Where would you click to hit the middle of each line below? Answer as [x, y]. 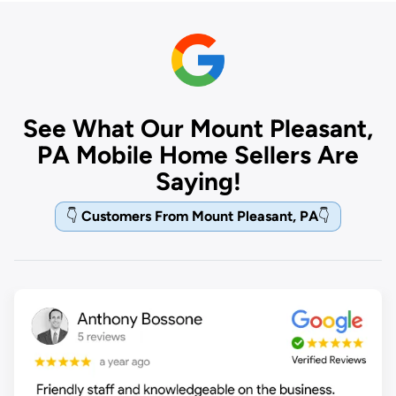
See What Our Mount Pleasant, [198, 129]
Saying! [198, 182]
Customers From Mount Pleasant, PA [200, 217]
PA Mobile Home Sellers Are [198, 155]
